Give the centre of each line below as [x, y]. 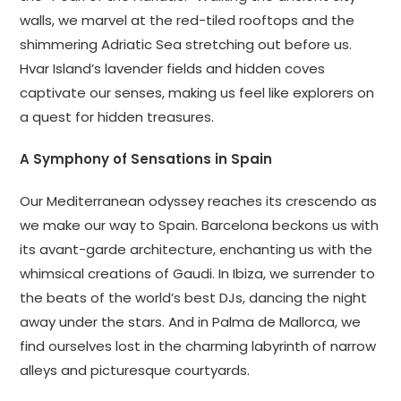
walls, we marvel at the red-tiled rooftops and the [188, 20]
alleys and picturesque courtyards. [135, 370]
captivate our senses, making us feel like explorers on [197, 92]
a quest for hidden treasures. [117, 116]
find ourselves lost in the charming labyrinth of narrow [198, 346]
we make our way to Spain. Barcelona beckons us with [200, 225]
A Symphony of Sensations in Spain [146, 158]
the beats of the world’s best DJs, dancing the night [194, 297]
